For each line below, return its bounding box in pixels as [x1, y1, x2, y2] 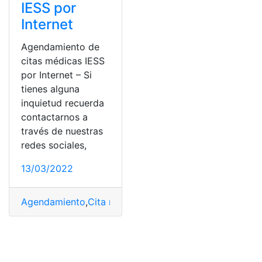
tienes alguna [21, 83, 80, 95]
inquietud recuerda [21, 97, 104, 109]
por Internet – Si [21, 69, 92, 81]
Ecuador [143, 196, 180, 208]
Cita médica [88, 196, 141, 208]
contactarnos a [21, 111, 88, 123]
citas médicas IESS [21, 55, 105, 67]
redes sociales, [21, 139, 87, 151]
